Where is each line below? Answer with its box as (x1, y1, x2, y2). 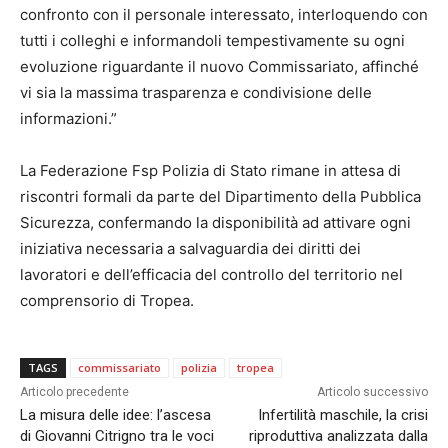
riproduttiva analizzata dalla (248, 427, 428, 446)
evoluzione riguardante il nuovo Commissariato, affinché (20, 57, 419, 77)
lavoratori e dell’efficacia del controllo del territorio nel (20, 265, 403, 285)
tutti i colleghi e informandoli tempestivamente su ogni (20, 31, 405, 51)
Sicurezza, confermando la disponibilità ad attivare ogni (20, 213, 411, 233)
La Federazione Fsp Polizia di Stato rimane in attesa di (20, 161, 401, 181)
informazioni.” (20, 109, 117, 129)
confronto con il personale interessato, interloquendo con (20, 5, 428, 25)
